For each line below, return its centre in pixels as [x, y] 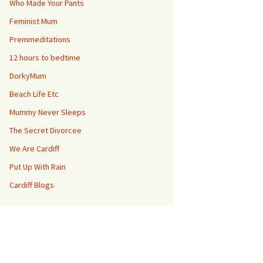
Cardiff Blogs [32, 185]
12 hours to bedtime [45, 58]
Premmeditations [40, 39]
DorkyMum [28, 76]
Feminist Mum [33, 21]
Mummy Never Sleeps [48, 112]
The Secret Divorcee [45, 130]
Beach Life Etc [34, 94]
